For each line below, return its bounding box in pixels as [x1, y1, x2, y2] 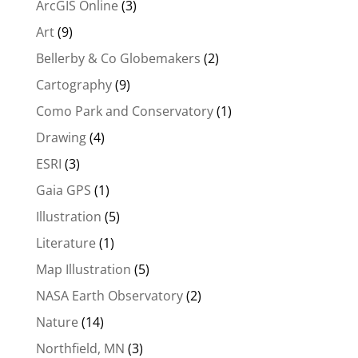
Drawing [35, 128, 86, 146]
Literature [35, 233, 96, 252]
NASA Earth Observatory [35, 286, 183, 304]
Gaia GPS [35, 181, 91, 199]
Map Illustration [35, 260, 131, 278]
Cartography [35, 75, 112, 93]
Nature [35, 312, 78, 331]
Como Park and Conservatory [35, 101, 213, 120]
